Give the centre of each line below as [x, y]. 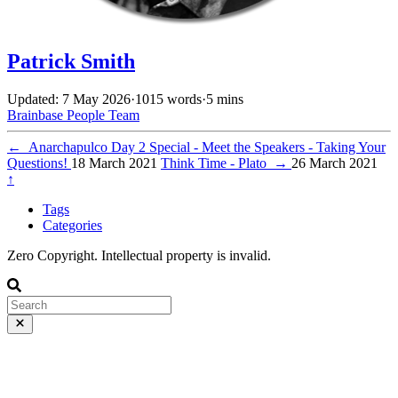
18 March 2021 [114, 163]
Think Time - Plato [217, 163]
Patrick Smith [71, 61]
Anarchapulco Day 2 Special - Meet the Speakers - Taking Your [203, 147]
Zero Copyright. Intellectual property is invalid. [139, 255]
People [88, 115]
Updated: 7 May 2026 [69, 99]
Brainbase [37, 115]
